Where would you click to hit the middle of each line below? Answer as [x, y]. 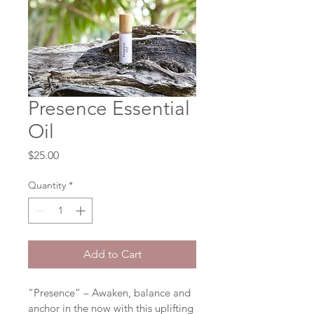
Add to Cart [112, 254]
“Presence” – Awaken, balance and [111, 292]
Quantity [47, 185]
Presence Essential [109, 108]
